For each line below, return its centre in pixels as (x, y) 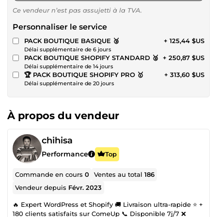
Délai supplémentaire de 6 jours (68, 49)
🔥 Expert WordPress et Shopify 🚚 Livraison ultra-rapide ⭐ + (108, 204)
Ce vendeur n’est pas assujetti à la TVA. (77, 10)
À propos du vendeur (63, 115)
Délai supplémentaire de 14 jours (69, 66)
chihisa (57, 140)
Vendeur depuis (42, 187)
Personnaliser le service (60, 27)
